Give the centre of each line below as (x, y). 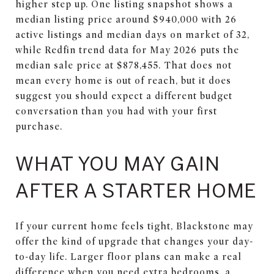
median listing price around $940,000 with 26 (126, 19)
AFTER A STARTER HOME (136, 190)
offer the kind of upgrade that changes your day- (134, 241)
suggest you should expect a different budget (124, 96)
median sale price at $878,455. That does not (124, 65)
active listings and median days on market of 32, (132, 35)
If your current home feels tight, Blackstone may (134, 226)
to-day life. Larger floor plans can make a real (128, 257)
